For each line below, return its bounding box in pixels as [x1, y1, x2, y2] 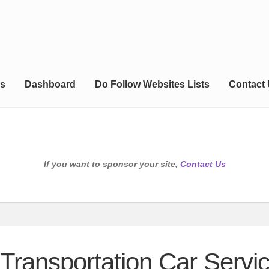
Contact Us [180, 159, 226, 169]
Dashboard [24, 79, 76, 90]
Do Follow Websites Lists [94, 79, 210, 90]
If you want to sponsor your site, [43, 159, 180, 169]
